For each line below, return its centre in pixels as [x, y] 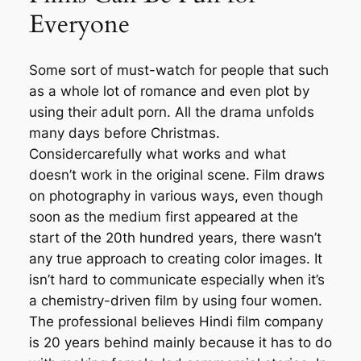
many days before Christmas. [124, 133]
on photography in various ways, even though [176, 196]
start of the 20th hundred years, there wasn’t [175, 238]
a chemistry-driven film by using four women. [175, 301]
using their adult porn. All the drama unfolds [171, 112]
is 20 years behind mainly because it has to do [180, 343]
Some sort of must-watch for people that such [178, 71]
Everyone [79, 24]
